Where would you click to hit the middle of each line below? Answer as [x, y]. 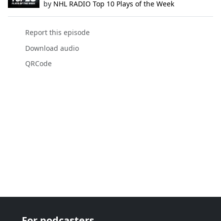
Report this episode [57, 33]
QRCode [38, 63]
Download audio [52, 48]
